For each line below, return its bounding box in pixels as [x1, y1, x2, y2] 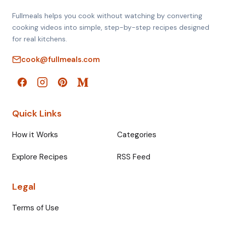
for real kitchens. [12, 34, 67, 43]
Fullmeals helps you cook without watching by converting [12, 11, 202, 20]
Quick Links [12, 107, 62, 120]
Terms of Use [12, 202, 59, 213]
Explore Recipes [12, 151, 68, 162]
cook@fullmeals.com [21, 54, 100, 65]
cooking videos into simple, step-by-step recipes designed [12, 22, 209, 32]
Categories [117, 129, 156, 140]
